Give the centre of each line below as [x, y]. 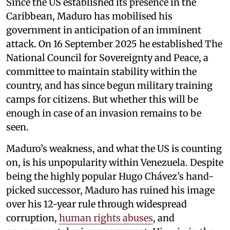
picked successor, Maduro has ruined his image [110, 190]
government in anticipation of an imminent [104, 30]
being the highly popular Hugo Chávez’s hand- [110, 176]
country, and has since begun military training [109, 85]
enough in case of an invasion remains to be [104, 113]
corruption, [33, 218]
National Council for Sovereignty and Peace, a [107, 57]
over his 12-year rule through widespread [97, 204]
